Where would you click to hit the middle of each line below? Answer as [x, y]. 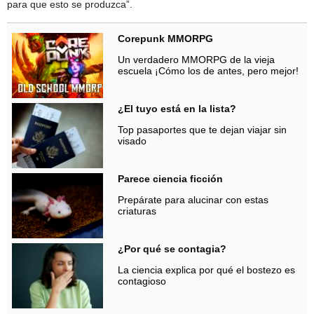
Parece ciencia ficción [170, 178]
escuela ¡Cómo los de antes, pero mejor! [208, 70]
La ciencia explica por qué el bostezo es [206, 269]
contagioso [142, 281]
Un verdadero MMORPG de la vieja [196, 59]
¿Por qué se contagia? [172, 248]
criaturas [137, 211]
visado [132, 141]
